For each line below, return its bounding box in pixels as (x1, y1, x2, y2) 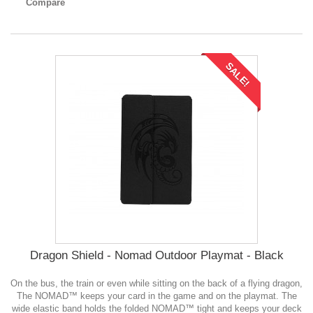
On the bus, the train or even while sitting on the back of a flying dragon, (10, 278, 303, 289)
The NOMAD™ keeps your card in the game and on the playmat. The (16, 291, 297, 302)
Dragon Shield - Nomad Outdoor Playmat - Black (29, 249, 284, 263)
